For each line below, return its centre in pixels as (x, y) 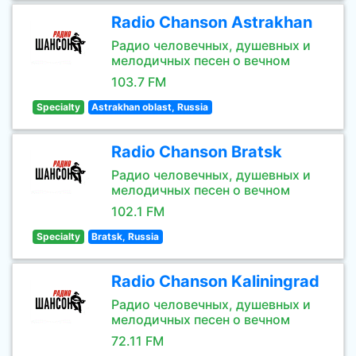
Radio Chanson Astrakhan (212, 22)
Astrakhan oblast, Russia (150, 107)
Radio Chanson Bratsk (197, 152)
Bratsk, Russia (126, 236)
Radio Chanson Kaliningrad (215, 281)
